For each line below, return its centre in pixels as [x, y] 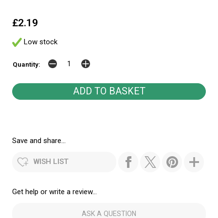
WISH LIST [51, 162]
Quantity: [27, 64]
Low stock [40, 42]
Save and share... [39, 141]
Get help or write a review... [54, 192]
